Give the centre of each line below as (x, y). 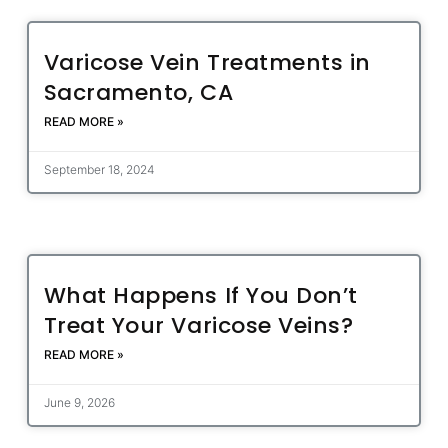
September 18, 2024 (99, 170)
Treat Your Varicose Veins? (198, 326)
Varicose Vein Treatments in (207, 63)
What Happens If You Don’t (200, 296)
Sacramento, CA (138, 93)
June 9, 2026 (79, 403)
